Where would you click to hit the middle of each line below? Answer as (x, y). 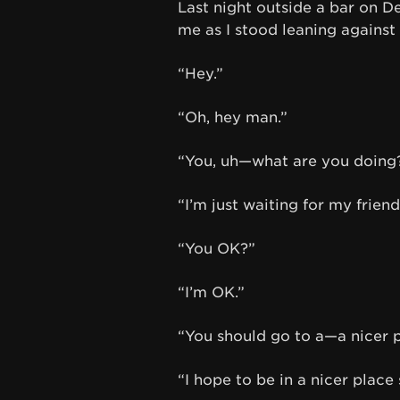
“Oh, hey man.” (232, 118)
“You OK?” (216, 249)
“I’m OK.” (211, 293)
